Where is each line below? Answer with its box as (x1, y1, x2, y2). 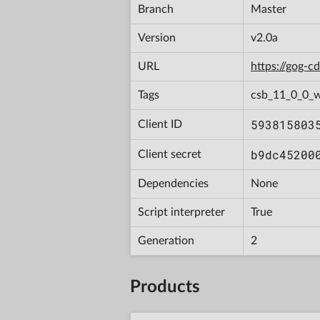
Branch (138, 3, 174, 15)
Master (251, 3, 286, 15)
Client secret (138, 148, 201, 160)
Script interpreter (138, 206, 225, 218)
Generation (138, 234, 194, 246)
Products (130, 278, 200, 296)
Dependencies (138, 177, 209, 189)
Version (138, 31, 176, 44)
